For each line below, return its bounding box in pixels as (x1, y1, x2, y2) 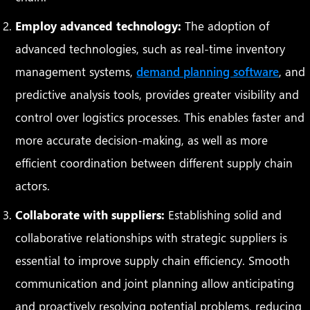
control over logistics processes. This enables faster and (15, 109, 305, 125)
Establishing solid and (165, 206, 282, 222)
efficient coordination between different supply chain (15, 154, 293, 170)
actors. (15, 177, 51, 193)
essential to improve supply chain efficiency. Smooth (15, 252, 291, 268)
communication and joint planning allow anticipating (15, 275, 295, 291)
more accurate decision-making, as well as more (15, 131, 268, 147)
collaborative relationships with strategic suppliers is (15, 229, 288, 245)
